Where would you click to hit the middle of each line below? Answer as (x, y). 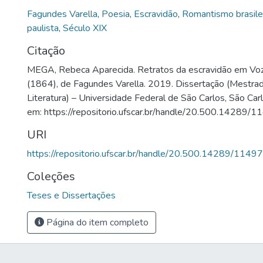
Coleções (51, 176)
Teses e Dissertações (71, 195)
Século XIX (85, 28)
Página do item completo (96, 222)
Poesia (116, 14)
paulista (43, 28)
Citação (46, 51)
